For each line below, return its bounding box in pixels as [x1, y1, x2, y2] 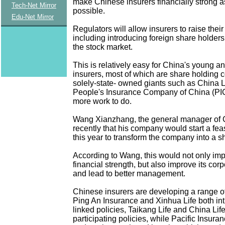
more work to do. [73, 96, 132, 105]
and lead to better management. [73, 169, 185, 178]
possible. [73, 6, 105, 15]
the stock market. [73, 42, 133, 51]
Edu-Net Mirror [12, 13, 54, 21]
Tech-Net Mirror [12, 2, 56, 9]
